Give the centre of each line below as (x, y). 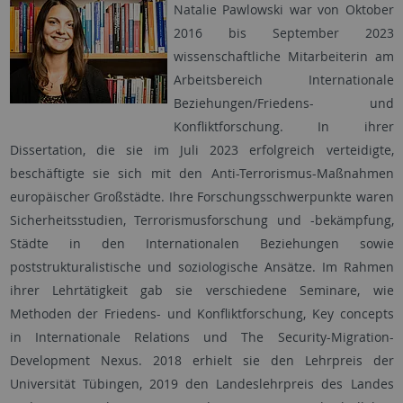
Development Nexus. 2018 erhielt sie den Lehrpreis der (201, 361)
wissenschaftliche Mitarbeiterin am (283, 57)
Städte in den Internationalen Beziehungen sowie (201, 244)
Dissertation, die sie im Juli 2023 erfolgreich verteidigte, (201, 150)
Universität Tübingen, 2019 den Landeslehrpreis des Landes (201, 384)
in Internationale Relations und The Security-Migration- (201, 337)
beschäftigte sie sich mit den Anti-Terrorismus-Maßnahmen (201, 174)
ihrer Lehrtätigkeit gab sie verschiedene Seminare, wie (201, 291)
